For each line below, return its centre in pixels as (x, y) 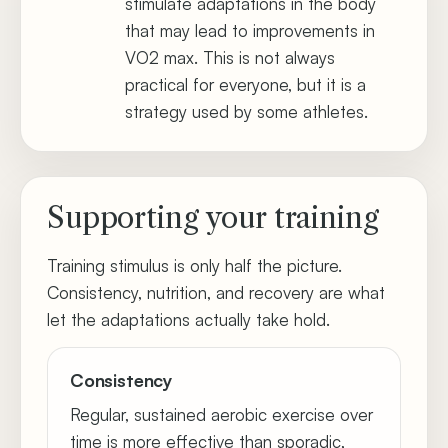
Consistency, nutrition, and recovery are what (216, 292)
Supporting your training (213, 218)
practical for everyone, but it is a (245, 84)
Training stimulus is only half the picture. (194, 265)
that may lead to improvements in (250, 30)
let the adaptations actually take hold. (188, 319)
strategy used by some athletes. (246, 111)
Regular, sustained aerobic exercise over (221, 414)
